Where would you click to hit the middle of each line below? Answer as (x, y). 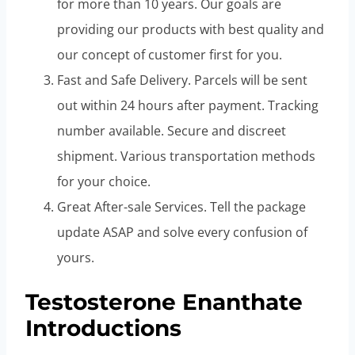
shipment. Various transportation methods (186, 157)
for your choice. (104, 182)
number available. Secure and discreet (172, 131)
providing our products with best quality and (191, 30)
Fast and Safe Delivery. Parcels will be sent (182, 80)
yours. (76, 258)
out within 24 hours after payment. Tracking (188, 106)
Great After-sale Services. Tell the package (181, 207)
